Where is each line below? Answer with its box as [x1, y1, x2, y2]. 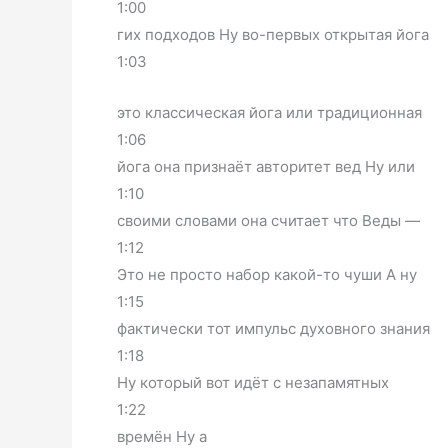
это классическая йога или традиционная [117, 102, 422, 122]
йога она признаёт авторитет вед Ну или [117, 156, 415, 176]
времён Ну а [117, 426, 207, 446]
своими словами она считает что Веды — [117, 210, 420, 230]
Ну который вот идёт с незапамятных [117, 372, 389, 392]
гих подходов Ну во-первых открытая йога [117, 24, 429, 44]
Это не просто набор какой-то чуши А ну [117, 264, 417, 284]
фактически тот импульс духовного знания [117, 318, 430, 338]
